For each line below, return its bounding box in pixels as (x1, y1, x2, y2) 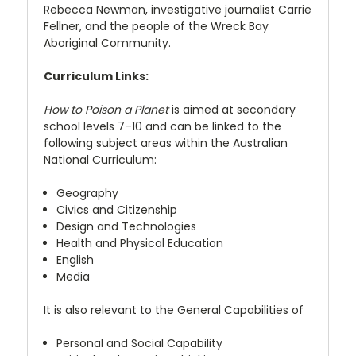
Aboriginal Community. (44, 34, 171, 51)
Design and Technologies (56, 218, 197, 234)
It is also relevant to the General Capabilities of (44, 301, 304, 318)
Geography (56, 184, 119, 201)
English (56, 251, 95, 268)
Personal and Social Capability (56, 335, 223, 351)
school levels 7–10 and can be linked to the (44, 118, 281, 134)
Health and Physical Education (56, 234, 224, 251)
